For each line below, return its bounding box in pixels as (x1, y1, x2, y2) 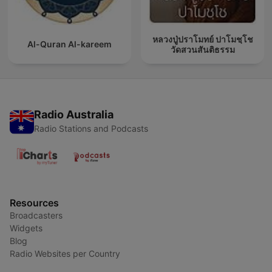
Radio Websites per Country (10, 248, 120, 259)
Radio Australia (34, 108, 114, 121)
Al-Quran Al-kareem (27, 39, 112, 50)
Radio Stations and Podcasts (34, 123, 148, 134)
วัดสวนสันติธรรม (170, 44, 235, 55)
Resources (10, 197, 59, 209)
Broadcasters (10, 210, 63, 221)
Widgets (10, 223, 42, 234)
